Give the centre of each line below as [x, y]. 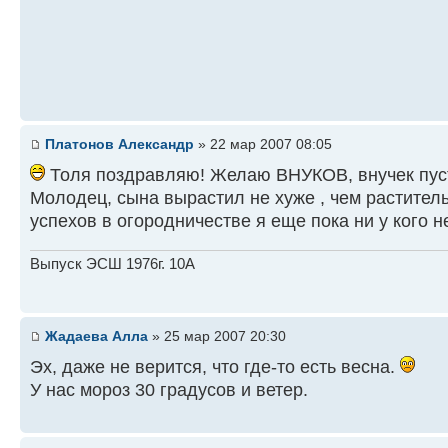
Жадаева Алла [96, 336]
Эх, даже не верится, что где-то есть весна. [215, 366]
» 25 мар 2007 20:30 [217, 336]
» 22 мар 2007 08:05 [263, 144]
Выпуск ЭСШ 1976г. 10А [112, 264]
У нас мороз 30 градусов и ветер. [169, 389]
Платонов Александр [119, 144]
